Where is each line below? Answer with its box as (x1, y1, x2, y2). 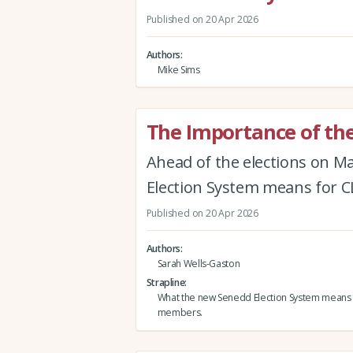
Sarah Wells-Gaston (157, 256, 240, 270)
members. (157, 305, 203, 319)
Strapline (146, 275, 185, 289)
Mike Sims (157, 62, 200, 76)
